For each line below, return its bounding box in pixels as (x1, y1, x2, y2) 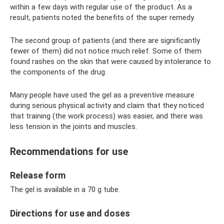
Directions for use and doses (10, 208, 130, 219)
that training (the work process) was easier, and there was (10, 111, 203, 120)
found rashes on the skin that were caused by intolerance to (10, 57, 211, 66)
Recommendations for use (10, 146, 128, 158)
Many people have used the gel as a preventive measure (10, 90, 194, 99)
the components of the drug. (10, 67, 106, 76)
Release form (10, 170, 65, 181)
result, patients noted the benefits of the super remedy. (10, 13, 195, 22)
